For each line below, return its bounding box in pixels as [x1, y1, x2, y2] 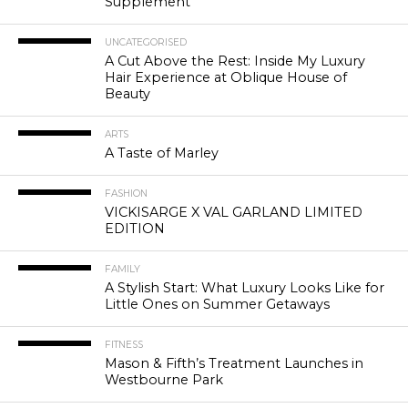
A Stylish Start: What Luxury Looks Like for [104, 280, 384, 297]
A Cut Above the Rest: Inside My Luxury [104, 53, 365, 70]
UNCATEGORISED [104, 36, 187, 49]
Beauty [104, 86, 150, 103]
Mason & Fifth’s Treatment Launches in [104, 355, 363, 372]
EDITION [104, 220, 165, 238]
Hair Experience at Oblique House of [104, 69, 347, 87]
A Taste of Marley [104, 145, 219, 162]
